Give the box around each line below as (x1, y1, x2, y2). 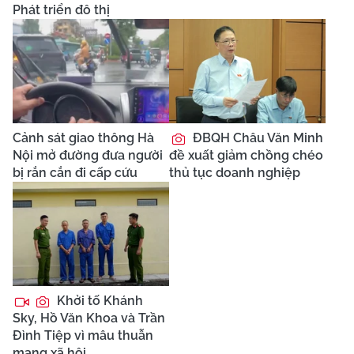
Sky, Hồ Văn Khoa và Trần (13, 310, 165, 326)
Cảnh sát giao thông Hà (13, 130, 154, 145)
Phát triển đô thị (13, 2, 110, 17)
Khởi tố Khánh (54, 292, 143, 308)
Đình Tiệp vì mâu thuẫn (13, 327, 153, 343)
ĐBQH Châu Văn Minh (190, 130, 323, 145)
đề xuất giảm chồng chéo (169, 147, 323, 163)
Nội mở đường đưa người (13, 147, 163, 163)
